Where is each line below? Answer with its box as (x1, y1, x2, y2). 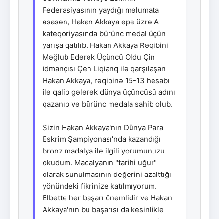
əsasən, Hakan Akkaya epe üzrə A (43, 17, 159, 26)
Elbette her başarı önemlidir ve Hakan (43, 193, 172, 202)
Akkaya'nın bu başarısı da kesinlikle (43, 204, 164, 214)
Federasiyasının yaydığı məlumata (43, 5, 159, 15)
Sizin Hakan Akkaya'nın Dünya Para (43, 122, 163, 132)
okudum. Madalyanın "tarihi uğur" (43, 157, 157, 167)
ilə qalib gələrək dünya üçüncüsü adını (43, 87, 175, 97)
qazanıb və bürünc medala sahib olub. (43, 99, 173, 109)
